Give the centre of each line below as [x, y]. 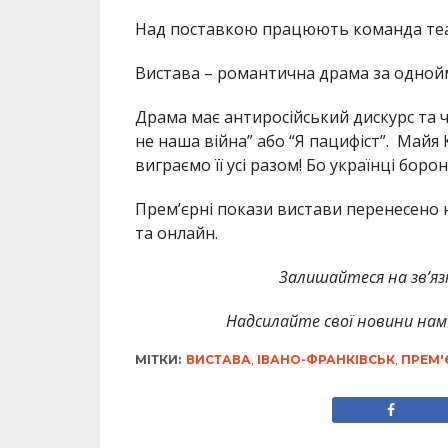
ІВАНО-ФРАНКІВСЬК [325, 360]
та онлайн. [176, 233]
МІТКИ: [157, 360]
